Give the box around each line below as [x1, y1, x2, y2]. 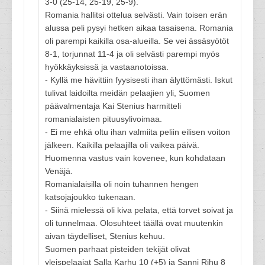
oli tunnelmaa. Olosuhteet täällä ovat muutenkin [45, 218, 223, 228]
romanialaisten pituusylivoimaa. [45, 114, 162, 124]
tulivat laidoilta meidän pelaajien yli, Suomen [45, 88, 210, 98]
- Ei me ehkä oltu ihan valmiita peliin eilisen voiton [45, 127, 230, 137]
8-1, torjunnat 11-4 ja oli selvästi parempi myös [45, 49, 219, 59]
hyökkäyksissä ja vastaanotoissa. [45, 62, 169, 72]
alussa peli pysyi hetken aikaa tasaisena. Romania [45, 23, 233, 33]
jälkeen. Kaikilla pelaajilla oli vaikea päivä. [45, 140, 199, 150]
